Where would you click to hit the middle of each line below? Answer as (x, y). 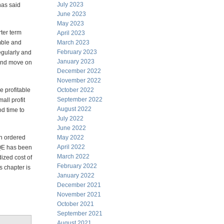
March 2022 (73, 156)
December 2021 (79, 185)
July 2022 (70, 118)
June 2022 (71, 128)
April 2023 (71, 33)
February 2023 (77, 52)
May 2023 (70, 23)
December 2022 (79, 71)
